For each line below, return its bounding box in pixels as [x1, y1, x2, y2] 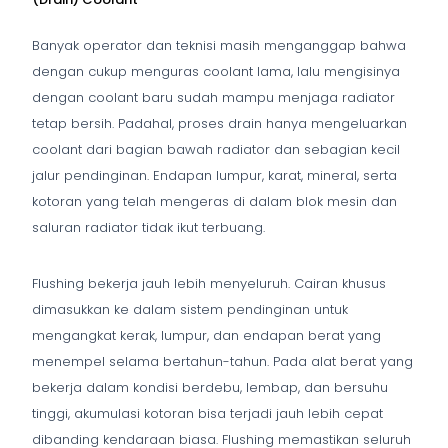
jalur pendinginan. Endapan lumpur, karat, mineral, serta [32, 165, 397, 185]
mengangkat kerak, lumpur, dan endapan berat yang [32, 325, 381, 345]
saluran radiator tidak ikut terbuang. [32, 217, 265, 237]
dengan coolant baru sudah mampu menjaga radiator [32, 87, 395, 107]
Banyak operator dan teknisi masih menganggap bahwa [32, 35, 406, 55]
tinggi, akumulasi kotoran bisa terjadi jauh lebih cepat [32, 403, 383, 423]
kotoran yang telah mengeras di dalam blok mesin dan [32, 191, 397, 211]
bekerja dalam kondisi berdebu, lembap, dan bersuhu [32, 377, 388, 397]
